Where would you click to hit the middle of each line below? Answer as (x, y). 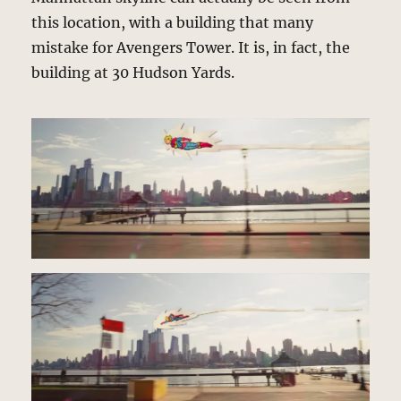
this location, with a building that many (173, 22)
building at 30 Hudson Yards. (133, 72)
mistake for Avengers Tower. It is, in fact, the (191, 47)
